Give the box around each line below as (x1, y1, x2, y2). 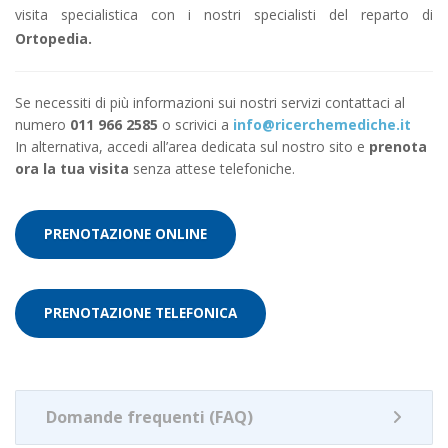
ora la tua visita (15, 158, 129, 178)
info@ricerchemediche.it (233, 114, 411, 134)
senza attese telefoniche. (129, 158, 295, 178)
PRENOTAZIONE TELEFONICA (44, 303, 237, 322)
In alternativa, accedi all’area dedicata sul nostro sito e (15, 136, 369, 156)
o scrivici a (162, 114, 233, 134)
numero (15, 114, 70, 134)
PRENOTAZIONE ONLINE (44, 224, 207, 243)
